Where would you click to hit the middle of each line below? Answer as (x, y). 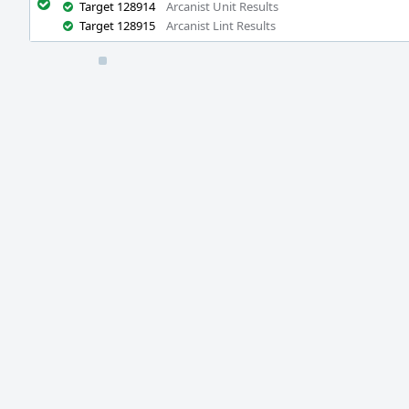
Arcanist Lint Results (221, 26)
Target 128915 (117, 26)
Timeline (56, 67)
